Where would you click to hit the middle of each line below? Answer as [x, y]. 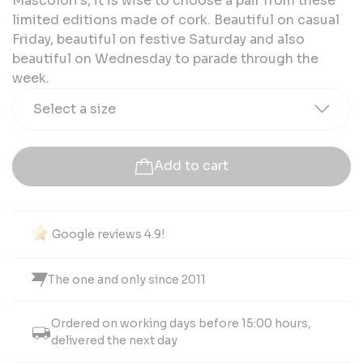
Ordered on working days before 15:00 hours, [181, 323]
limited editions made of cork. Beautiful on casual [176, 19]
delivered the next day [114, 340]
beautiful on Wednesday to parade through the [165, 58]
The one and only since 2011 [127, 279]
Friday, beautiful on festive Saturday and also [158, 39]
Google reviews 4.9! [108, 234]
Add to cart [191, 166]
